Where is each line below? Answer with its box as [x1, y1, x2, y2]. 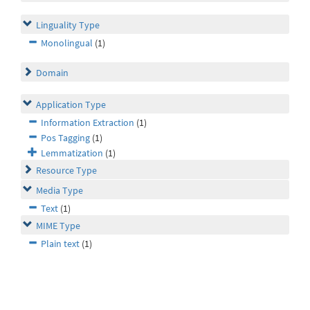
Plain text [41, 237, 80, 250]
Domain [36, 66, 69, 80]
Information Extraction [41, 116, 134, 129]
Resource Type [36, 164, 97, 177]
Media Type [36, 184, 83, 197]
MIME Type [36, 219, 80, 232]
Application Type [36, 98, 106, 111]
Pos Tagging [41, 131, 90, 145]
